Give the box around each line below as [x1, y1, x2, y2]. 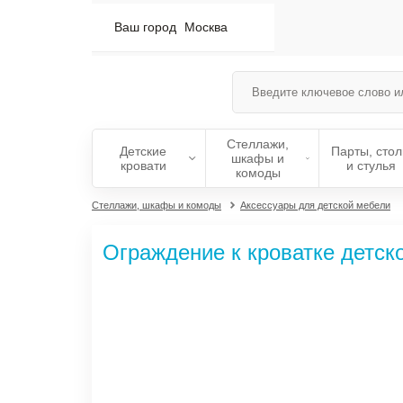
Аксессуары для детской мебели [240, 200, 390, 210]
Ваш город [114, 20, 180, 34]
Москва [184, 20, 228, 34]
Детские [120, 144, 167, 158]
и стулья [346, 158, 397, 173]
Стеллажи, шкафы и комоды [92, 200, 221, 210]
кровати [120, 158, 166, 173]
